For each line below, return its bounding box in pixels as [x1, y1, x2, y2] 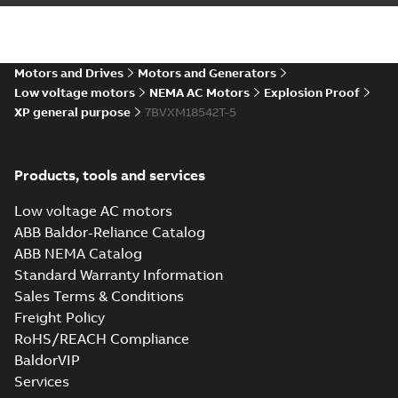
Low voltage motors [14, 84, 135, 100]
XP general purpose [14, 104, 131, 120]
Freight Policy [14, 308, 105, 326]
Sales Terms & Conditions [14, 287, 184, 305]
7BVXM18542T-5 [145, 104, 236, 120]
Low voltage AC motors [14, 202, 172, 219]
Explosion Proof [264, 84, 360, 100]
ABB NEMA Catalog [14, 244, 142, 262]
